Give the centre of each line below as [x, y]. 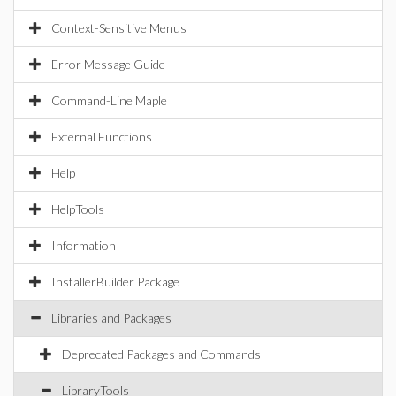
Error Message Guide [108, 64]
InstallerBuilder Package [115, 282]
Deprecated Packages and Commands [161, 354]
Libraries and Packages [111, 318]
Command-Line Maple [109, 100]
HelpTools [78, 209]
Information [84, 245]
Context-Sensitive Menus [119, 28]
